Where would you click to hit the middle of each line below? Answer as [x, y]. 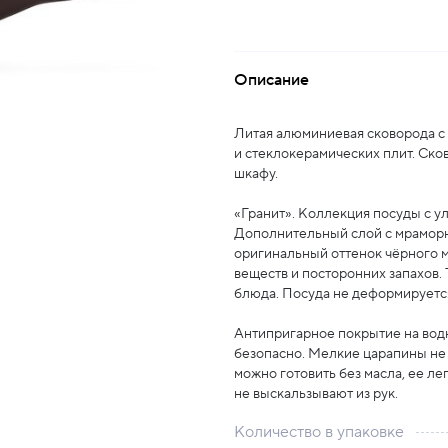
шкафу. [256, 174]
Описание [271, 80]
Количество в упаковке [319, 432]
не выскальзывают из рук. [316, 394]
